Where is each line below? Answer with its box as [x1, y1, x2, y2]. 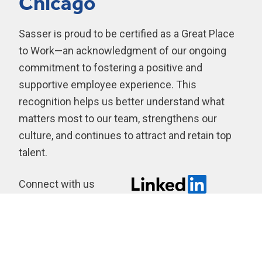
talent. [19, 146, 47, 158]
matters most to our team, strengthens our [19, 112, 217, 125]
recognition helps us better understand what [19, 95, 225, 108]
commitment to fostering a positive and [19, 61, 202, 74]
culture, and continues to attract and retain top [19, 129, 232, 142]
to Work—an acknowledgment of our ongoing [19, 44, 226, 57]
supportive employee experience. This [19, 78, 196, 91]
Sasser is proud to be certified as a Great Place [19, 27, 235, 40]
